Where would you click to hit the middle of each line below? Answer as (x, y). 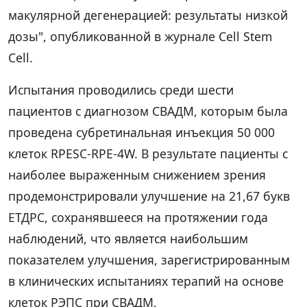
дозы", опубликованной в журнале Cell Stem (140, 36)
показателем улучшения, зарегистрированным (149, 259)
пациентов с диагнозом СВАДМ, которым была (148, 111)
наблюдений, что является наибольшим (128, 238)
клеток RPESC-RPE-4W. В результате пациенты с (148, 153)
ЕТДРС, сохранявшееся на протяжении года (138, 217)
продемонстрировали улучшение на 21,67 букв (149, 196)
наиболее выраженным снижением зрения (137, 174)
